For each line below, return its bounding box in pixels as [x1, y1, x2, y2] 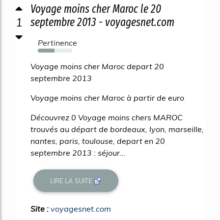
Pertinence [38, 38, 77, 48]
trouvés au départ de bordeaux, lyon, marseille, [30, 124, 204, 135]
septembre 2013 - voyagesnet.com [30, 15, 174, 29]
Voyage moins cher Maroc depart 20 [30, 61, 164, 72]
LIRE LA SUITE [50, 176, 94, 185]
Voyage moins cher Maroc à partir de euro [30, 93, 184, 103]
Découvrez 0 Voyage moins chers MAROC [30, 112, 183, 123]
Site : [30, 204, 51, 214]
